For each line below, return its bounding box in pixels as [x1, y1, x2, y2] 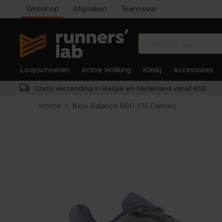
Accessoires [173, 65, 213, 74]
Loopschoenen [20, 65, 69, 74]
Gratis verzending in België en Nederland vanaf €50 [33, 84, 207, 92]
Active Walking [81, 65, 131, 74]
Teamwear [121, 4, 157, 13]
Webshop [26, 4, 59, 13]
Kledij [143, 65, 162, 74]
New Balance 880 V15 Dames [72, 102, 175, 111]
